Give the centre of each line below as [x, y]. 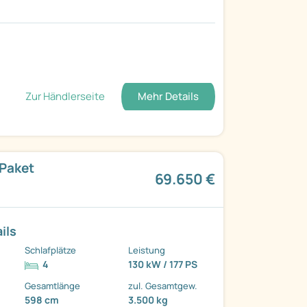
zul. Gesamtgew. [163, 286]
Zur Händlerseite [65, 96]
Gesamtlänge [53, 286]
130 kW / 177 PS [163, 265]
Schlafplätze [51, 250]
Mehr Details [168, 96]
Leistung [147, 250]
